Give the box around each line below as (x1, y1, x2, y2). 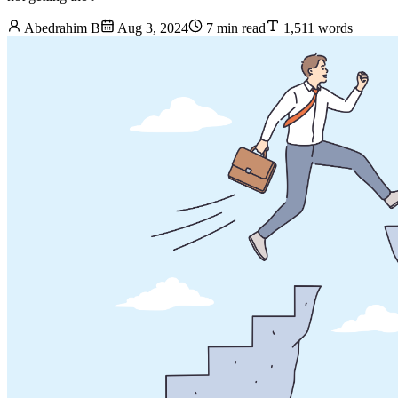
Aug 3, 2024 (115, 20, 188, 36)
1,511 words (280, 20, 353, 36)
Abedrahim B (21, 20, 100, 36)
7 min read (203, 20, 266, 36)
